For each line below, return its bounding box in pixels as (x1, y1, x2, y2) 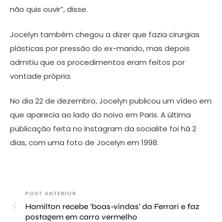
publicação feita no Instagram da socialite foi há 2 (10, 123, 196, 134)
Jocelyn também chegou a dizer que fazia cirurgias (10, 29, 200, 40)
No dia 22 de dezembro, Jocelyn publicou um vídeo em (10, 96, 212, 106)
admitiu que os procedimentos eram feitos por (10, 56, 185, 67)
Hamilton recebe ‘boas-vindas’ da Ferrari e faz (25, 202, 200, 211)
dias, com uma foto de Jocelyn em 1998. (10, 137, 159, 148)
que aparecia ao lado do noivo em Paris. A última (10, 110, 191, 120)
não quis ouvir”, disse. (10, 4, 88, 14)
